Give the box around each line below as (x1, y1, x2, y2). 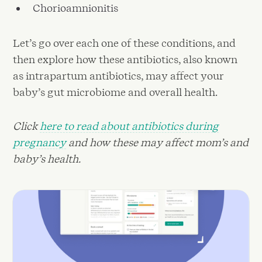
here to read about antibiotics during (40, 119, 219, 132)
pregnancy (13, 136, 67, 149)
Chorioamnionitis (33, 1, 119, 14)
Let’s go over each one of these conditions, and (13, 37, 236, 50)
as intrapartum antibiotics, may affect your (13, 70, 224, 82)
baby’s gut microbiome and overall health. (13, 86, 218, 99)
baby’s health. (13, 152, 81, 165)
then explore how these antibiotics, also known (13, 53, 238, 66)
